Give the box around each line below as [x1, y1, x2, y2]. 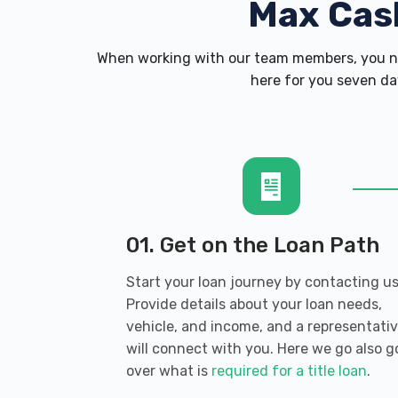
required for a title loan [211, 362, 367, 379]
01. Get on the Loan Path [126, 233, 379, 258]
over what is [126, 362, 211, 379]
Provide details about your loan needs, [126, 296, 382, 313]
